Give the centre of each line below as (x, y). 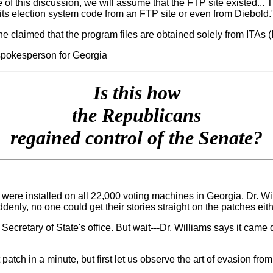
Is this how (136, 92)
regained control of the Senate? (136, 137)
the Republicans (136, 115)
